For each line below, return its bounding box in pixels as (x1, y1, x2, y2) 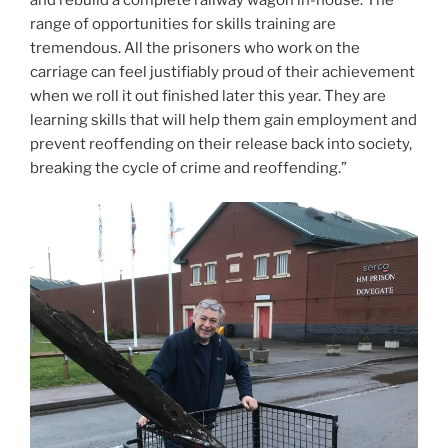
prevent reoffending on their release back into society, (30, 134, 412, 153)
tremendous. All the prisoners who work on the (30, 38, 360, 57)
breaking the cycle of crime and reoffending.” (30, 158, 347, 177)
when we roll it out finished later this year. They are (30, 86, 386, 105)
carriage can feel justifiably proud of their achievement (30, 62, 415, 81)
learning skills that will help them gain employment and (30, 110, 417, 129)
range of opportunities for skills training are (30, 14, 336, 33)
